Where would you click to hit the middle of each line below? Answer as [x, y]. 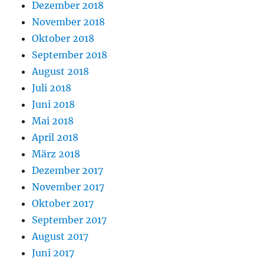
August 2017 [60, 236]
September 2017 [70, 220]
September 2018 [70, 55]
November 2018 [69, 22]
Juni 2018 [54, 104]
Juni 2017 [53, 253]
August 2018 [61, 71]
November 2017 [68, 187]
